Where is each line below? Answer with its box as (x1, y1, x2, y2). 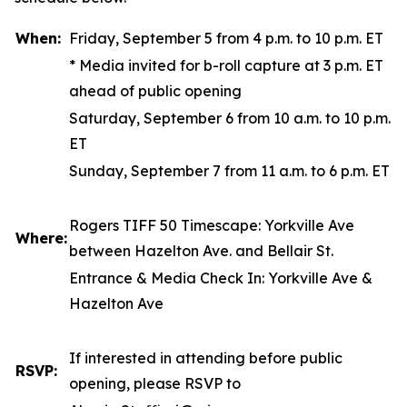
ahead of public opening (69, 82, 242, 100)
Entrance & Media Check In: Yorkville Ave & (69, 269, 372, 287)
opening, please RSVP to (69, 374, 241, 392)
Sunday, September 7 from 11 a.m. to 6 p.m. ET (69, 162, 390, 180)
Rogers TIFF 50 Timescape (69, 216, 258, 234)
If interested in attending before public (69, 349, 342, 367)
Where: (15, 229, 67, 247)
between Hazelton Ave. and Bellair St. (69, 242, 333, 260)
